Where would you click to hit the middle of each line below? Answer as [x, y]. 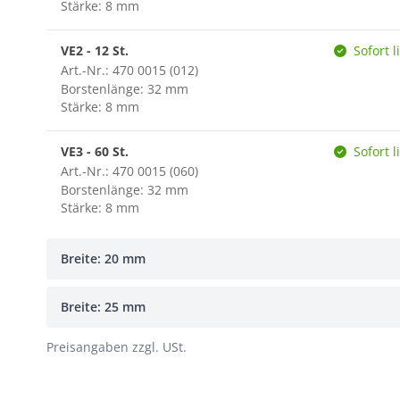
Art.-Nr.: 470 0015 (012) [129, 70]
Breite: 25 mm [103, 307]
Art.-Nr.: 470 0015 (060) [129, 171]
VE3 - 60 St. [95, 151]
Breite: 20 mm [103, 258]
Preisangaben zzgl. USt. [117, 347]
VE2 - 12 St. [95, 50]
